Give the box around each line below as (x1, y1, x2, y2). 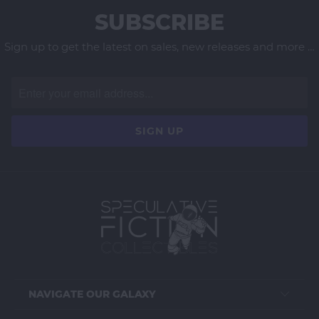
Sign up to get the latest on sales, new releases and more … (4, 40, 315, 54)
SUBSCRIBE (95, 9, 224, 36)
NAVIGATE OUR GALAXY (28, 288, 156, 301)
